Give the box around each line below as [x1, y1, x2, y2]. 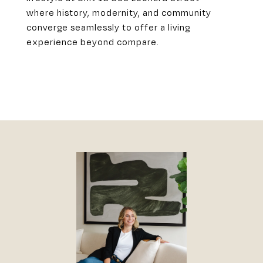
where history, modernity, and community [26, 7, 211, 18]
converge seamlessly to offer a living [26, 22, 190, 32]
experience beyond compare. [26, 36, 159, 47]
